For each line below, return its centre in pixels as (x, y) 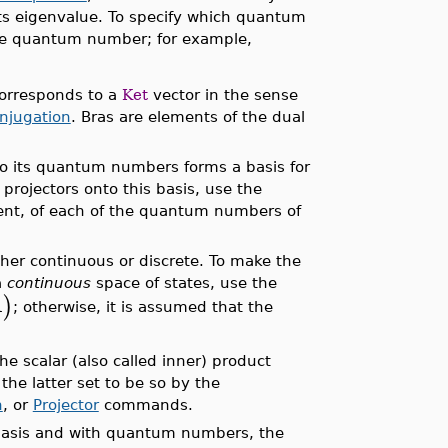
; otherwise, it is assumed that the (142, 306)
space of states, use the (183, 282)
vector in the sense (222, 94)
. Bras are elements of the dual (187, 116)
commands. (145, 404)
